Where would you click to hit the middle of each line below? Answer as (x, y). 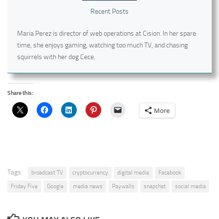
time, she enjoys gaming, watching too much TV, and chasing (102, 45)
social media (190, 186)
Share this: (20, 93)
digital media (133, 172)
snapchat (155, 186)
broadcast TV (47, 172)
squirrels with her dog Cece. (56, 57)
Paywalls (123, 186)
